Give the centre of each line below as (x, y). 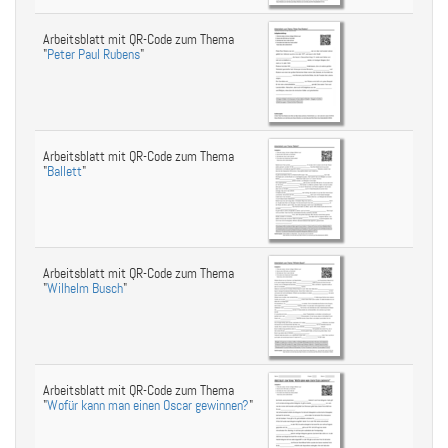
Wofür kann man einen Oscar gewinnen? (148, 405)
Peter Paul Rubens (93, 54)
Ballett (64, 171)
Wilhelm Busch (85, 288)
